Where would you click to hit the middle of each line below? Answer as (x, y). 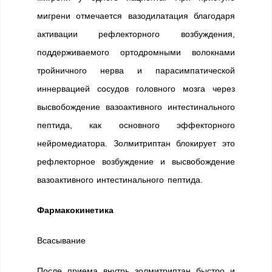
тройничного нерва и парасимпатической (136, 70)
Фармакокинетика (75, 210)
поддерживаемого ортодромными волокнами (136, 52)
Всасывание (61, 240)
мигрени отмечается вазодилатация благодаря (136, 16)
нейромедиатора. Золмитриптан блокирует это (136, 143)
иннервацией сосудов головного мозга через (136, 89)
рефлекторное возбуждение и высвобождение (136, 161)
